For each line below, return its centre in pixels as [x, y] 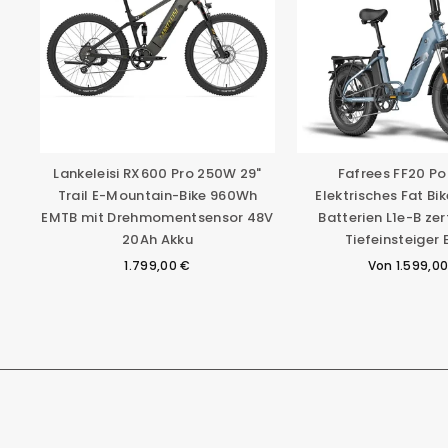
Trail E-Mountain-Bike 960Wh [157, 196]
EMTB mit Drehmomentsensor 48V [157, 218]
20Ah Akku [158, 240]
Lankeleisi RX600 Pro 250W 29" [157, 174]
